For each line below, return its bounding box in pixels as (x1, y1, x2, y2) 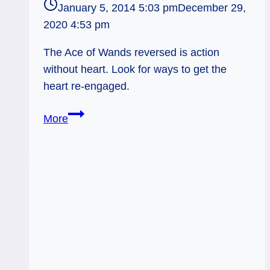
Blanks (67, 140, 100, 153)
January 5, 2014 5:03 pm (58, 1, 178, 14)
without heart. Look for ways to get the (43, 63, 227, 75)
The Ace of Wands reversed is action (43, 46, 219, 58)
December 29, (178, 1, 246, 14)
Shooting (67, 124, 110, 136)
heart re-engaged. (43, 80, 130, 92)
